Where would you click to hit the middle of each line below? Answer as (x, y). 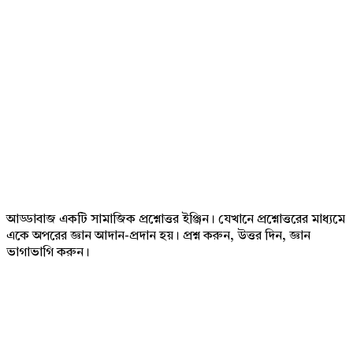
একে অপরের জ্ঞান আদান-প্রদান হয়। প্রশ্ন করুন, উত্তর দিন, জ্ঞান (158, 236)
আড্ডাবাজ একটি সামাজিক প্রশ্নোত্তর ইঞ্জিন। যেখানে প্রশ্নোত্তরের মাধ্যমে (176, 220)
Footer (28, 165)
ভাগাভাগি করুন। (48, 253)
